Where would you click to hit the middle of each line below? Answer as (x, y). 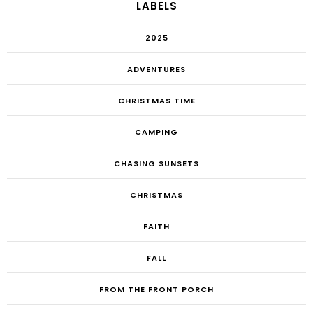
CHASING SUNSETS (156, 164)
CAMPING (156, 132)
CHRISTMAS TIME (156, 101)
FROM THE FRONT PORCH (156, 290)
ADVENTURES (156, 70)
